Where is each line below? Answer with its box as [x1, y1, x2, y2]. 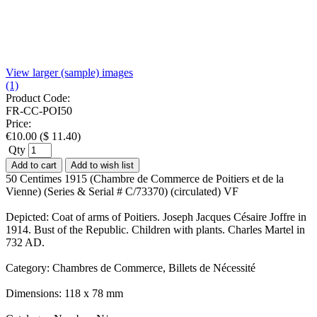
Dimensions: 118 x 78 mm [6, 287, 123, 299]
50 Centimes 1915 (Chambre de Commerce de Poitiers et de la [6, 172, 284, 185]
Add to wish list [71, 159, 134, 171]
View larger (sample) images [6, 66, 133, 79]
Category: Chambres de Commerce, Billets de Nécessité [6, 261, 255, 274]
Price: [6, 117, 31, 129]
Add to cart [11, 159, 57, 171]
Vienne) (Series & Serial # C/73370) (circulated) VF [6, 185, 238, 197]
